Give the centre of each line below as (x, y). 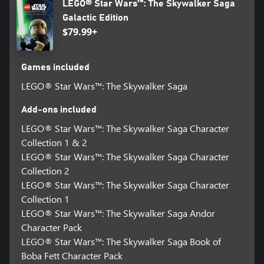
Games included (55, 67)
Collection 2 (45, 171)
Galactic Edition (95, 18)
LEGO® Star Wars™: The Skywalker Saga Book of (121, 242)
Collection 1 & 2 (54, 143)
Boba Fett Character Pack (72, 256)
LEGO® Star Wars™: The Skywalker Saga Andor (118, 213)
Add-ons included (59, 110)
